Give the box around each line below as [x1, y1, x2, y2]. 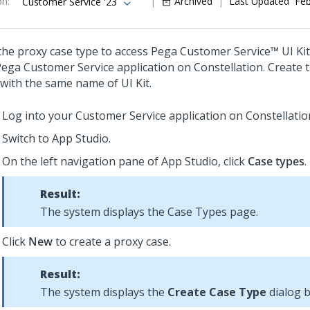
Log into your [2, 108, 75, 123]
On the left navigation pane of [2, 154, 161, 169]
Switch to [2, 131, 52, 146]
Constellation [194, 60, 263, 75]
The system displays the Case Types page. [40, 204, 258, 219]
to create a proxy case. [53, 234, 171, 249]
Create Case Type [167, 284, 266, 300]
